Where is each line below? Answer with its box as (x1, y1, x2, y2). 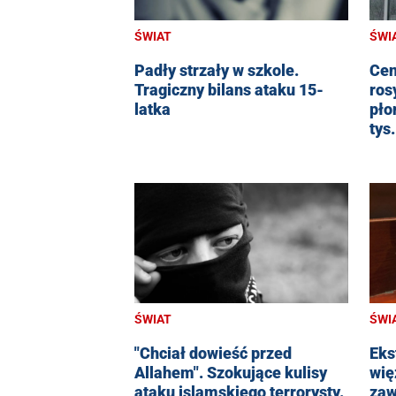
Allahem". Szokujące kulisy (134, 363, 327, 383)
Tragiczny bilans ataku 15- (134, 80, 324, 99)
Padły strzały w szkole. (134, 60, 299, 80)
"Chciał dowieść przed (134, 344, 292, 363)
